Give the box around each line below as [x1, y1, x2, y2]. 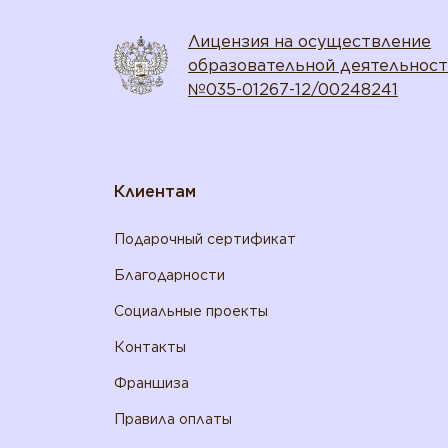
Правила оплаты [114, 410, 232, 427]
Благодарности [114, 266, 225, 283]
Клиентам [114, 181, 196, 201]
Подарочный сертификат [114, 230, 296, 247]
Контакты [114, 338, 186, 355]
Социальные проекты [114, 302, 268, 319]
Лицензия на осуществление [188, 31, 431, 51]
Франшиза [114, 374, 189, 391]
